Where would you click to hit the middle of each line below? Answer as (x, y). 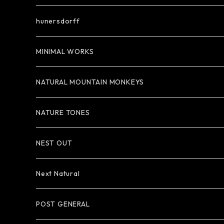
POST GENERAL (63, 204)
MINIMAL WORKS (65, 51)
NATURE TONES (63, 112)
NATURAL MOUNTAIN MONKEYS (90, 82)
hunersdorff (58, 21)
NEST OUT (54, 143)
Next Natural (58, 173)
